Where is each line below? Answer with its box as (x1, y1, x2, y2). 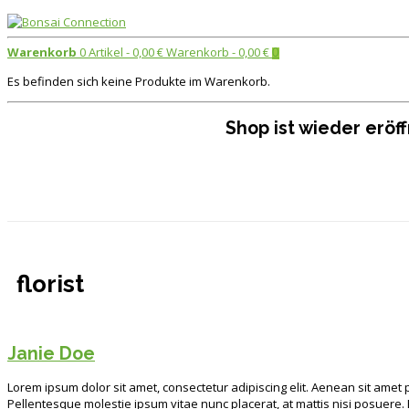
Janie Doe (7, 342, 95, 364)
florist (16, 270, 84, 299)
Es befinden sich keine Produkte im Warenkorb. (7, 73, 270, 89)
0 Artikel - (77, 44, 132, 60)
